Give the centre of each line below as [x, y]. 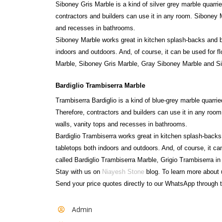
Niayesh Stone [123, 171]
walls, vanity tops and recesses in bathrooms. [121, 124]
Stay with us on [79, 171]
